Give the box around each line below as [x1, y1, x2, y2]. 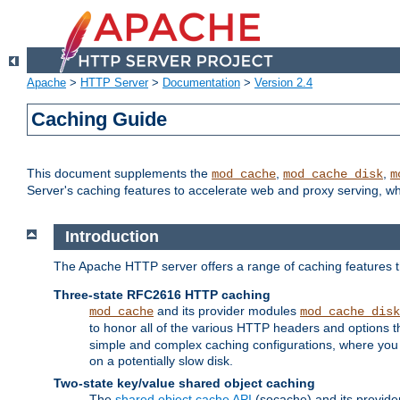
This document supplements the [27, 166, 212, 181]
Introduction [64, 228, 159, 246]
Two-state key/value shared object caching [54, 375, 315, 390]
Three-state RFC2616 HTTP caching [54, 287, 271, 302]
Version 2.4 [254, 76, 312, 90]
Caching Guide [31, 108, 168, 131]
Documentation [162, 76, 240, 90]
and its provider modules [154, 303, 300, 318]
